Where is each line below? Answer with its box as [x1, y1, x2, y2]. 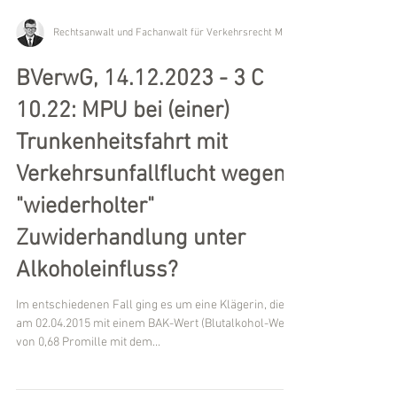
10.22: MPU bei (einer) [16, 193, 230, 221]
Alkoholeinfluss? [16, 353, 178, 380]
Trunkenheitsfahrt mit [16, 225, 228, 253]
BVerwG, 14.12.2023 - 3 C [16, 161, 263, 189]
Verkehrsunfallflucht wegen [16, 257, 285, 284]
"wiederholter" [16, 289, 154, 316]
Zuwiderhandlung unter [16, 321, 245, 348]
